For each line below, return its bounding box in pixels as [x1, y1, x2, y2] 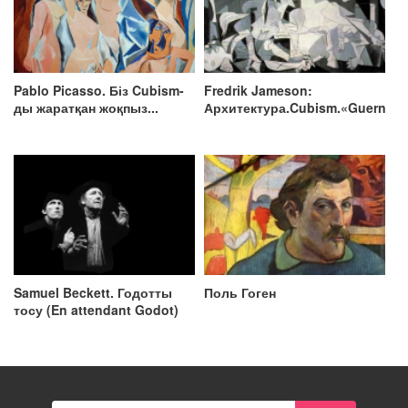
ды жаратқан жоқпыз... [14, 97, 158, 117]
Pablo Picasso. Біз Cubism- [14, 80, 184, 99]
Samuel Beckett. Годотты [14, 283, 172, 302]
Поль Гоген [204, 283, 276, 302]
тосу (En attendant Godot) [14, 301, 178, 320]
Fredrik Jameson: [204, 80, 312, 99]
